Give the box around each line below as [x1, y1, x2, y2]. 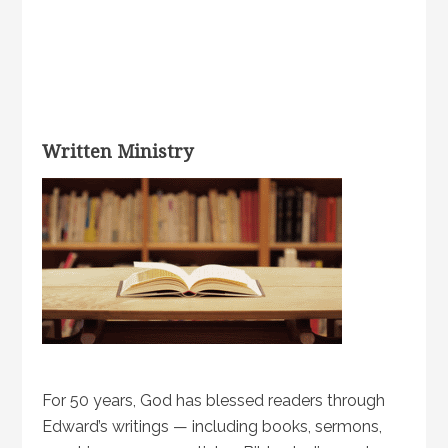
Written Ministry [42, 141, 194, 162]
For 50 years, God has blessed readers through [42, 391, 386, 410]
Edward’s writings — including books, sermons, [42, 417, 383, 436]
